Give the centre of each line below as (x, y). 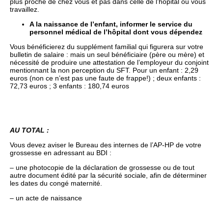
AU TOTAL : (29, 130)
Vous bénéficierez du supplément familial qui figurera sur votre (107, 47)
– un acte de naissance (46, 198)
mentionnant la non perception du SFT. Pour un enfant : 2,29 (104, 70)
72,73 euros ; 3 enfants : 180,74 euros (69, 86)
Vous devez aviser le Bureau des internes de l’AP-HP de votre (106, 145)
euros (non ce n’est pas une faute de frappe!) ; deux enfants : (105, 78)
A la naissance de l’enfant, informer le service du (111, 24)
